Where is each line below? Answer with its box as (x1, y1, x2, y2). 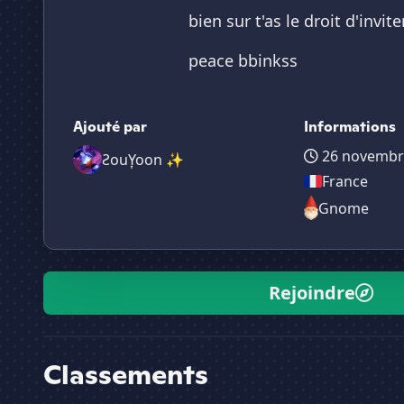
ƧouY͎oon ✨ (102, 150, 184, 170)
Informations (304, 117, 396, 136)
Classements (43, 356, 208, 393)
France (322, 171, 368, 191)
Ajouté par (73, 117, 147, 136)
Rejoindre (269, 280, 355, 306)
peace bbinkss (188, 50, 298, 71)
